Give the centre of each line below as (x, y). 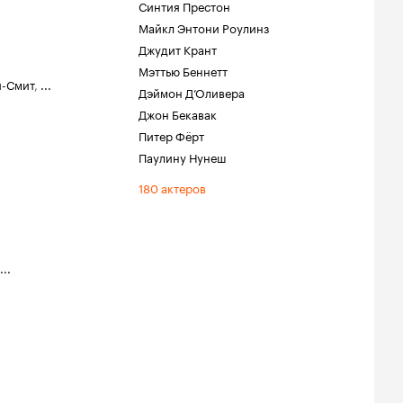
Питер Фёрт (171, 135)
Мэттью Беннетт (183, 70)
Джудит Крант (178, 49)
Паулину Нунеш (183, 157)
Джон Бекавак (178, 113)
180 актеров (172, 187)
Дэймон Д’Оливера (192, 92)
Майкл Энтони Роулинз (204, 27)
